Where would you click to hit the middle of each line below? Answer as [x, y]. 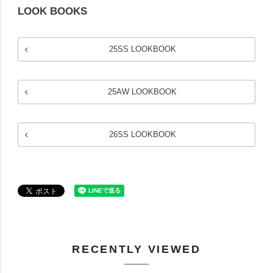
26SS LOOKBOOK [142, 135]
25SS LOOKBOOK [142, 49]
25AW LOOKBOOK [143, 92]
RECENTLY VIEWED [136, 250]
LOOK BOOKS [53, 12]
